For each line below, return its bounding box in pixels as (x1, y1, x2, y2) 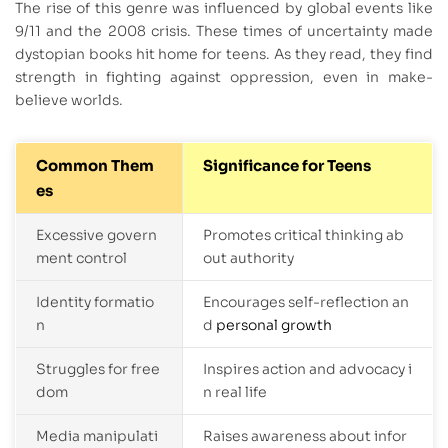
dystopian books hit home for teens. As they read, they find (15, 44, 433, 63)
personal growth (216, 315, 332, 334)
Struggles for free (36, 359, 160, 378)
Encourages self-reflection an (203, 292, 409, 311)
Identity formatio (36, 292, 154, 311)
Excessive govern (36, 225, 157, 244)
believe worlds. (15, 90, 123, 109)
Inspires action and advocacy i (203, 359, 412, 378)
